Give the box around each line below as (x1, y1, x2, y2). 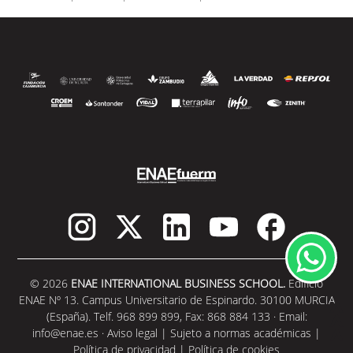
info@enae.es (32, 325, 98, 340)
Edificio (285, 275, 323, 291)
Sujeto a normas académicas (170, 325, 311, 340)
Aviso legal (107, 325, 158, 340)
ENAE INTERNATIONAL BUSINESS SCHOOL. (71, 275, 285, 291)
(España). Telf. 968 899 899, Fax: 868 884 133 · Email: (46, 308, 307, 324)
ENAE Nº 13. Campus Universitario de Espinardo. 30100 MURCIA (18, 292, 335, 307)
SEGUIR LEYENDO (155, 162, 256, 178)
